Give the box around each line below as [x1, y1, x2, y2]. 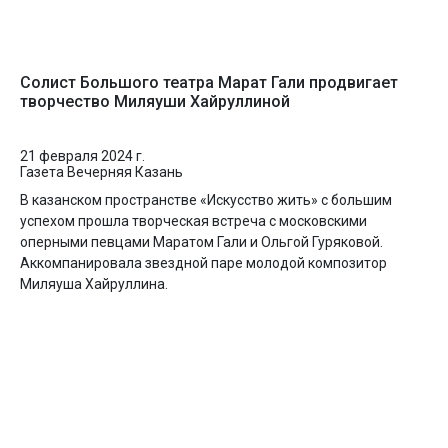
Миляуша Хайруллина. [20, 276, 168, 292]
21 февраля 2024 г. [20, 148, 145, 164]
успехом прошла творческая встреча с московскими [20, 213, 367, 229]
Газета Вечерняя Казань [20, 164, 183, 180]
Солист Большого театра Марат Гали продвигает [20, 73, 398, 92]
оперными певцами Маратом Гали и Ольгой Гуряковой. [20, 234, 383, 250]
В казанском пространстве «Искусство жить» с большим [20, 192, 392, 208]
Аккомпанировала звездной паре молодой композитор [20, 255, 387, 271]
